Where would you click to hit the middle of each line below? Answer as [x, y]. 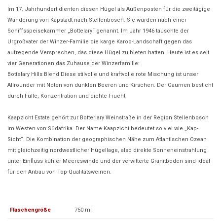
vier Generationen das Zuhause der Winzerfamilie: [74, 63]
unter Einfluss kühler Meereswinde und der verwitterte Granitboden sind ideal [109, 161]
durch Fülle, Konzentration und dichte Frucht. [67, 96]
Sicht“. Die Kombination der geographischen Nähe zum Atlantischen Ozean [107, 139]
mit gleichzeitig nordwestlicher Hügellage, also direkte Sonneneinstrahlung [107, 150]
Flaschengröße [30, 210]
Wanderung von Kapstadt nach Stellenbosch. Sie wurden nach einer [97, 20]
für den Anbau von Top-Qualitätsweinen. [60, 172]
